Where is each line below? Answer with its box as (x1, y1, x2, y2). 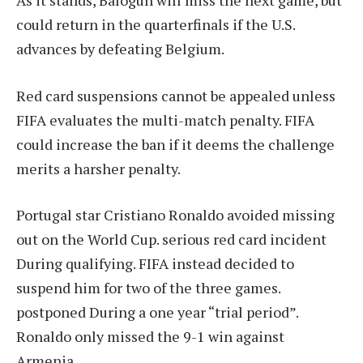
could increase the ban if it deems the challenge (16, 134, 335, 154)
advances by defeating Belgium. (16, 39, 224, 59)
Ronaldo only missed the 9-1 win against (16, 327, 284, 347)
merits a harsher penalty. (16, 158, 181, 178)
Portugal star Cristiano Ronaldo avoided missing (16, 205, 335, 225)
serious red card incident (162, 229, 327, 250)
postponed (16, 302, 86, 322)
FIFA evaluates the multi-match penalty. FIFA (16, 109, 314, 130)
